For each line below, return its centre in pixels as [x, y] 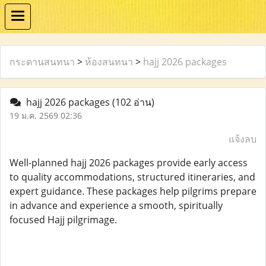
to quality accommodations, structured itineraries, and [132, 177]
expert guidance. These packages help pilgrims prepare [133, 191]
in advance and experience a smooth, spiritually [116, 205]
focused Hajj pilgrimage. [63, 220]
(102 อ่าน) [133, 102]
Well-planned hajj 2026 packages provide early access [129, 163]
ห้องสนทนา [109, 62]
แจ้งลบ [243, 139]
